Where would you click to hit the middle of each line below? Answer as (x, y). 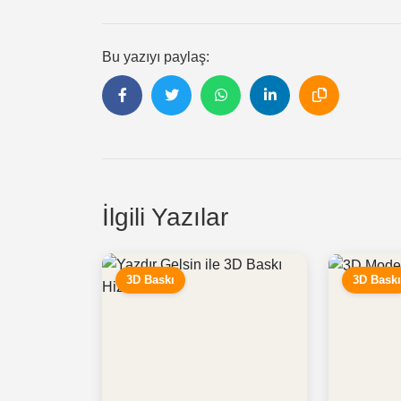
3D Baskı (150, 279)
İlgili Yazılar (165, 217)
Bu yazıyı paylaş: (156, 56)
